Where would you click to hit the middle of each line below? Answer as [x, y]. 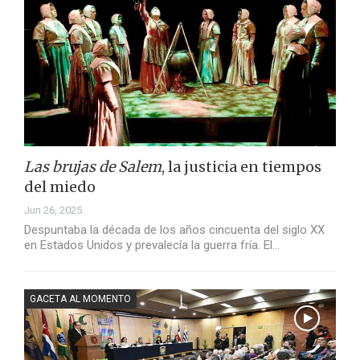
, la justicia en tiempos [241, 167]
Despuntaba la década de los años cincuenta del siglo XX [174, 230]
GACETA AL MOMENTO [80, 299]
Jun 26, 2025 [53, 211]
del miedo [60, 187]
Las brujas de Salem [93, 167]
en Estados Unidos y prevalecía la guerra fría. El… [152, 245]
